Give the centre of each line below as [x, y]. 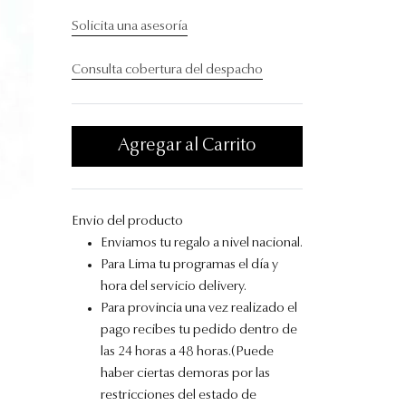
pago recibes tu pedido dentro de [199, 330]
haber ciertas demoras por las [185, 374]
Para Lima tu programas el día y [189, 265]
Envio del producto [127, 222]
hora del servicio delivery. [174, 287]
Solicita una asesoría [130, 27]
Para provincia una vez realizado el [199, 309]
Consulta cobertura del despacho [167, 70]
